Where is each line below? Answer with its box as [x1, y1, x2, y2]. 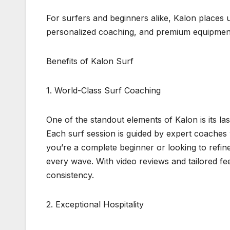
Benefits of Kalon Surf [46, 56, 133, 67]
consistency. [46, 170, 94, 181]
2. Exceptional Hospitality [46, 199, 144, 210]
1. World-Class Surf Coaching [46, 85, 161, 96]
